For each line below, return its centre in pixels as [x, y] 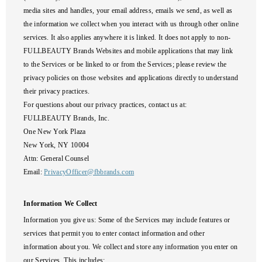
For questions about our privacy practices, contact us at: [105, 105]
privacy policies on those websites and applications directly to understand [131, 78]
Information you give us [59, 220]
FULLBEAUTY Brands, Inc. [66, 118]
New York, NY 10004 [56, 145]
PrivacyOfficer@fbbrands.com [89, 172]
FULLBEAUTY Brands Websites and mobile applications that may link [128, 51]
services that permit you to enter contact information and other [114, 233]
